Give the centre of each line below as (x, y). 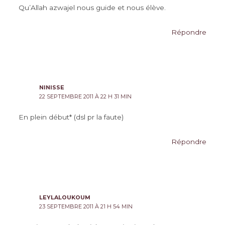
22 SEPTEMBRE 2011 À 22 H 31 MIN (86, 97)
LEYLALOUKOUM (65, 198)
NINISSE (52, 88)
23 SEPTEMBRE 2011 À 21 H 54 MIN (86, 207)
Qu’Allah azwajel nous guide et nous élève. (92, 7)
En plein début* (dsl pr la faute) (71, 117)
